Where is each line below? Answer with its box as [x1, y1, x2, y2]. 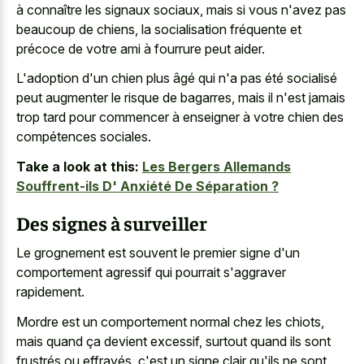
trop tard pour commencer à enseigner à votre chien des [16, 109, 344, 126]
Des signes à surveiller [16, 210, 207, 235]
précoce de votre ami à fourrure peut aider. [16, 40, 265, 57]
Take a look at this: [16, 158, 139, 175]
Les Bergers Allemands [142, 158, 291, 175]
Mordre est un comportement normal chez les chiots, [16, 313, 324, 330]
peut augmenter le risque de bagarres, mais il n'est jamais [16, 89, 345, 106]
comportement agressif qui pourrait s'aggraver [16, 264, 286, 281]
